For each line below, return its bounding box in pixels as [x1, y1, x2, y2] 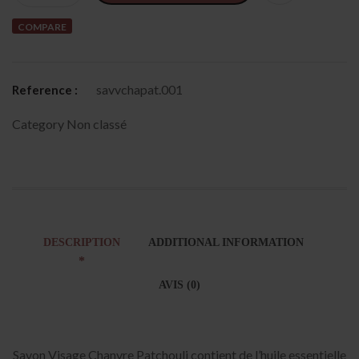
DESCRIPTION [42, 236, 120, 248]
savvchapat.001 [96, 81, 183, 97]
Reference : [12, 82, 78, 97]
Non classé [67, 115, 127, 131]
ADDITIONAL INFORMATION [147, 236, 304, 248]
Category [12, 115, 67, 131]
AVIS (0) [159, 278, 200, 291]
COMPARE [18, 21, 67, 34]
